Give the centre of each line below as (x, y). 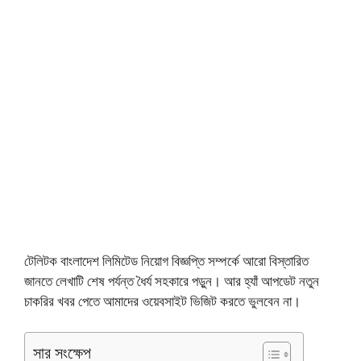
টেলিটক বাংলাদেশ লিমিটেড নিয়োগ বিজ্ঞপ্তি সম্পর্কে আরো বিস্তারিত (166, 261)
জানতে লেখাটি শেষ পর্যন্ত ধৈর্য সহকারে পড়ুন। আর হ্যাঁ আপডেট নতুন (172, 281)
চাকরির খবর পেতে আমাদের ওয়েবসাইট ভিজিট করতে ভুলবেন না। (162, 301)
